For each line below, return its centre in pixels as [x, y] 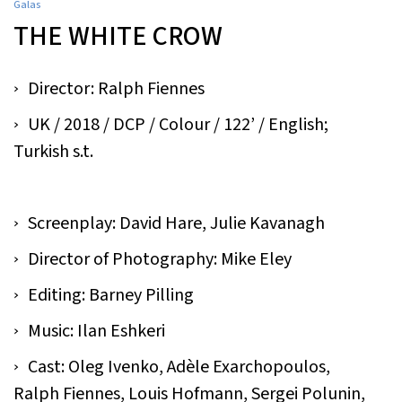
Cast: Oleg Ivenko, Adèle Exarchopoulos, [179, 367]
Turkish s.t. [53, 151]
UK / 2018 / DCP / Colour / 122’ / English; [178, 124]
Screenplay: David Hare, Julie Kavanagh [176, 223]
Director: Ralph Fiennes [116, 88]
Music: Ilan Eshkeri [96, 331]
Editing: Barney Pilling [111, 295]
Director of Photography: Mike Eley [160, 259]
